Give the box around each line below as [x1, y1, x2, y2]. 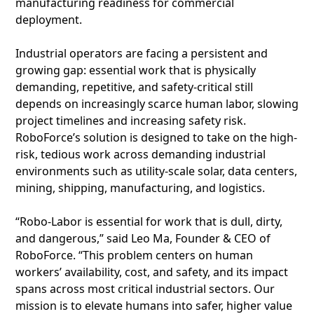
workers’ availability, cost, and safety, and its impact [15, 264, 288, 280]
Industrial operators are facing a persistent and [15, 46, 268, 61]
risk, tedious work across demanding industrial [15, 146, 266, 162]
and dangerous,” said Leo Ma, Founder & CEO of [15, 231, 271, 246]
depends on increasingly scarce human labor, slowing [15, 96, 299, 111]
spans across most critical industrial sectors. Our [15, 281, 275, 296]
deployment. [15, 12, 82, 27]
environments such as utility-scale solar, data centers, [15, 163, 297, 179]
